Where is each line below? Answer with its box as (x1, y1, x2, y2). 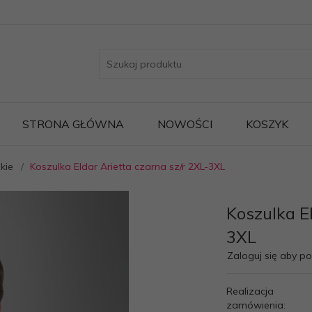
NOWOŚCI (157, 117, 212, 131)
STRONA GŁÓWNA (22, 117, 124, 131)
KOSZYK (246, 117, 288, 131)
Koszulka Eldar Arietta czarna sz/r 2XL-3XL (30, 160, 225, 173)
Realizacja (226, 285, 274, 297)
